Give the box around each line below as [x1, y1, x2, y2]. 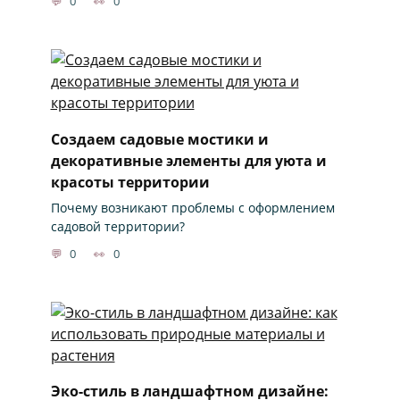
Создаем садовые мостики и [50, 129, 269, 149]
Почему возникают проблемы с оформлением [50, 198, 335, 216]
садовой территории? [50, 217, 185, 235]
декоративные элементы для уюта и [50, 150, 327, 171]
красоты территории [50, 171, 210, 192]
